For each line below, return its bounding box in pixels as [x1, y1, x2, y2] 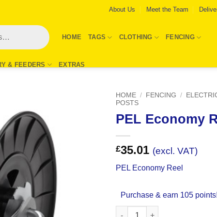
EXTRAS [59, 61, 85, 68]
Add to [72, 116, 93, 124]
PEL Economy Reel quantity [115, 206, 207, 215]
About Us [109, 6, 136, 13]
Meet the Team [146, 6, 188, 13]
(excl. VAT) [153, 145, 198, 156]
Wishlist [71, 124, 94, 133]
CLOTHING [119, 33, 153, 41]
